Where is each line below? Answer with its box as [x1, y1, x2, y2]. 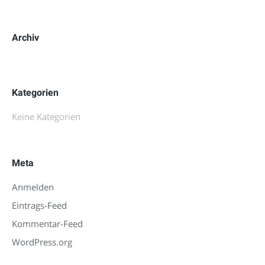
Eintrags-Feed [12, 199, 67, 211]
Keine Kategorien [12, 111, 80, 122]
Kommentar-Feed [12, 218, 83, 230]
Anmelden [12, 181, 54, 193]
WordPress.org [12, 236, 72, 248]
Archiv [12, 32, 39, 43]
